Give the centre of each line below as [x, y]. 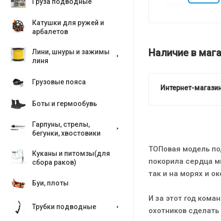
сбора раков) [54, 162]
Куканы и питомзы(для [71, 153]
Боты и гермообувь [65, 104]
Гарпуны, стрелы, [61, 124]
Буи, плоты [50, 183]
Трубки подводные [64, 207]
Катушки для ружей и [68, 23]
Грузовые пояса [59, 82]
